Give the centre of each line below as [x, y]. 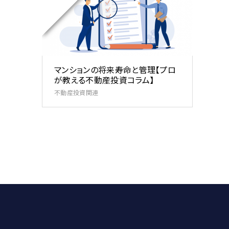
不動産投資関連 [76, 92]
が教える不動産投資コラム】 [104, 79]
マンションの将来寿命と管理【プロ [115, 69]
